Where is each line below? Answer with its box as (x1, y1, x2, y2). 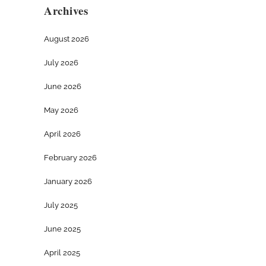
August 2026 (44, 34, 89, 44)
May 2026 (44, 106, 78, 115)
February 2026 (44, 153, 97, 163)
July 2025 (44, 201, 78, 210)
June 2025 (44, 224, 81, 234)
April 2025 (44, 248, 80, 258)
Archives (44, 2, 88, 19)
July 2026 (44, 58, 78, 68)
